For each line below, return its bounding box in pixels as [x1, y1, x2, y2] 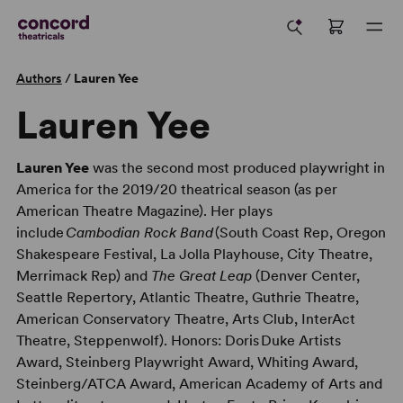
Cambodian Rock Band [65, 224, 213, 241]
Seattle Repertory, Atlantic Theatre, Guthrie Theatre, [15, 289, 359, 306]
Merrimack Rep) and [15, 267, 151, 284]
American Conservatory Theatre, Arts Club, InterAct [15, 310, 355, 327]
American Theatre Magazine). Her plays [15, 202, 273, 219]
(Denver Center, [251, 267, 360, 284]
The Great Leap [150, 267, 252, 284]
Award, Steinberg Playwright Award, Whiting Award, [15, 354, 358, 371]
